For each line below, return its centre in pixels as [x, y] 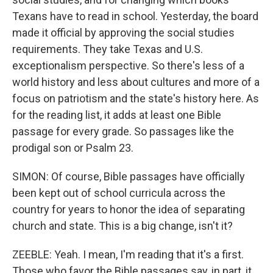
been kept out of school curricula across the [119, 193]
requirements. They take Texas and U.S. [108, 49]
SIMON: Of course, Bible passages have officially [129, 176]
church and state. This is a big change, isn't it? [122, 226]
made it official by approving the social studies [123, 33]
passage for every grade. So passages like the [123, 131]
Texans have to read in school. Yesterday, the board [135, 16]
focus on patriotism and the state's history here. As [136, 98]
